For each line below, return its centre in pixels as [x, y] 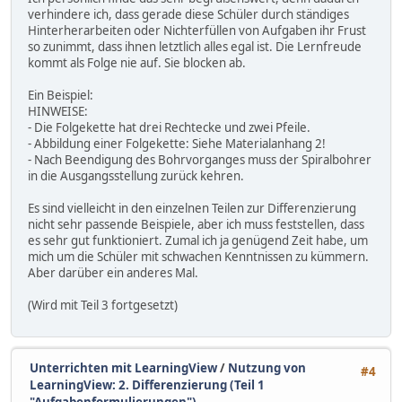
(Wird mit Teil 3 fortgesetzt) [103, 305]
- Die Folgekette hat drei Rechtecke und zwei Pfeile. [169, 127]
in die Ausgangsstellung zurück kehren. [136, 175]
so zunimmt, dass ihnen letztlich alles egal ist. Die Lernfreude [195, 46]
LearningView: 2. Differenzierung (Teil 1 [147, 385]
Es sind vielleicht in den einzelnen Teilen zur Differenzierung [192, 208]
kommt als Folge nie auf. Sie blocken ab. [137, 62]
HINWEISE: [58, 111]
